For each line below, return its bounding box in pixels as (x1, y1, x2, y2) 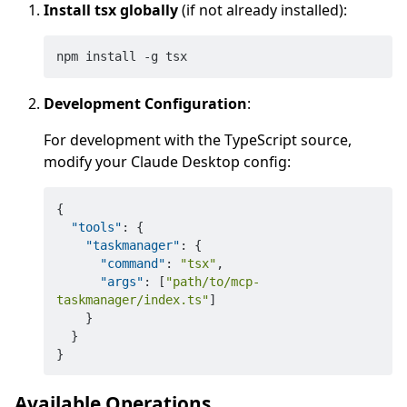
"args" (99, 273, 144, 289)
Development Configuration (44, 94, 247, 114)
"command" (99, 255, 165, 271)
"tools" (70, 219, 122, 234)
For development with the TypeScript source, (44, 130, 352, 151)
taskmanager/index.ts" (55, 292, 209, 307)
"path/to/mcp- (164, 273, 260, 289)
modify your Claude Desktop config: (44, 152, 291, 173)
